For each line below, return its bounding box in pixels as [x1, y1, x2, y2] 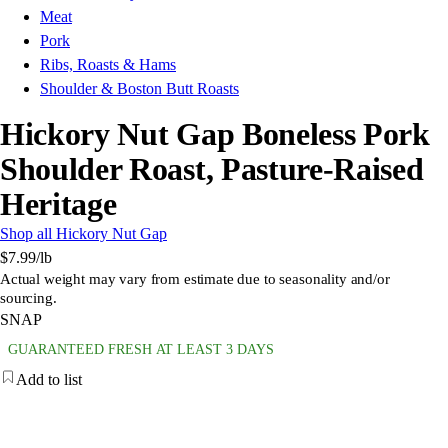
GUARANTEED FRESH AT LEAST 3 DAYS [8, 342, 274, 358]
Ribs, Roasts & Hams [40, 56, 176, 74]
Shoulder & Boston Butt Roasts [40, 80, 239, 98]
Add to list [16, 371, 82, 389]
